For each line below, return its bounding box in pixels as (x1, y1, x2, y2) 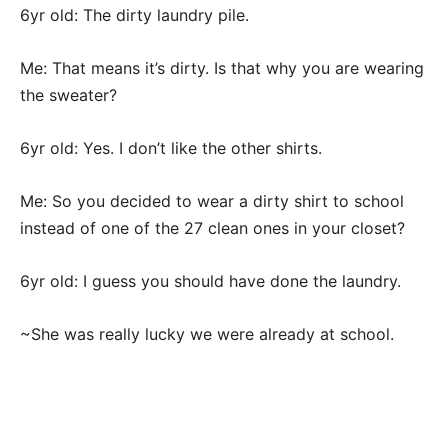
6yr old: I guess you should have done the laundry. (20, 271, 401, 292)
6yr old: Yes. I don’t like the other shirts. (20, 138, 322, 159)
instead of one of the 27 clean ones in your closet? (20, 218, 405, 239)
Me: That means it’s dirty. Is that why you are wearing (20, 58, 424, 79)
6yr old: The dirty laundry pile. (20, 5, 249, 26)
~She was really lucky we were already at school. (20, 324, 394, 345)
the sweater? (20, 85, 117, 106)
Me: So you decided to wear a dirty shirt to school (20, 191, 404, 212)
